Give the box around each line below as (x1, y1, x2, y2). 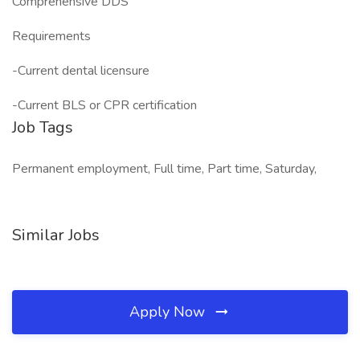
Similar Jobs (12, 224, 100, 246)
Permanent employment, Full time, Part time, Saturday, (12, 160, 317, 178)
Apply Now (129, 302, 209, 321)
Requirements (12, 27, 91, 45)
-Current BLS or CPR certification (12, 96, 197, 114)
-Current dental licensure (12, 62, 149, 80)
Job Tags (12, 117, 73, 138)
